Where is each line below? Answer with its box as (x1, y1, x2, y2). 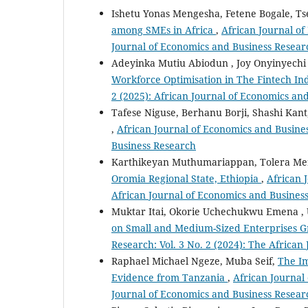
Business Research (111, 138, 196, 152)
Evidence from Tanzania (111, 270, 228, 284)
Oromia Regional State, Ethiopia (111, 171, 261, 185)
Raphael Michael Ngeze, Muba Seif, (111, 254, 278, 267)
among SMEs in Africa (111, 23, 216, 36)
